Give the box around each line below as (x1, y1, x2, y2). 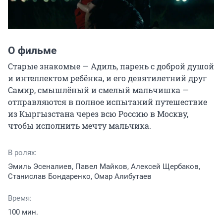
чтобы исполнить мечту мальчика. (8, 120, 151, 131)
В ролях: (8, 148, 37, 158)
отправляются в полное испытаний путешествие (8, 97, 207, 108)
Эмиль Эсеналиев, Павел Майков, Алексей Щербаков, (8, 162, 200, 171)
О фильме (8, 45, 56, 57)
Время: (8, 194, 32, 203)
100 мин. (8, 208, 38, 217)
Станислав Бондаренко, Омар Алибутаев (8, 172, 152, 181)
